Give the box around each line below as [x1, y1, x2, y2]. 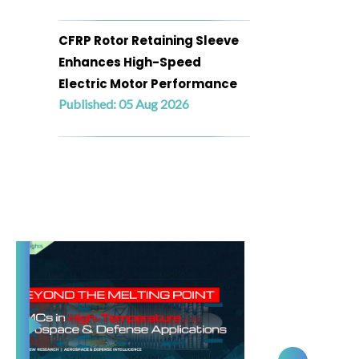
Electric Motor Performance [58, 75, 237, 92]
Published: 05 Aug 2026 [58, 96, 189, 111]
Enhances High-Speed [58, 54, 201, 71]
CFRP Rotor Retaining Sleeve [58, 32, 239, 49]
